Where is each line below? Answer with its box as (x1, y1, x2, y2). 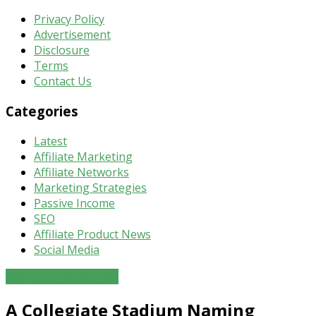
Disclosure (34, 42, 90, 59)
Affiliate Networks (34, 164, 129, 180)
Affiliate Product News (34, 226, 151, 242)
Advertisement (34, 27, 111, 43)
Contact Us (34, 73, 92, 90)
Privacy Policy (34, 11, 104, 28)
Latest (34, 133, 67, 149)
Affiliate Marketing (34, 148, 133, 164)
